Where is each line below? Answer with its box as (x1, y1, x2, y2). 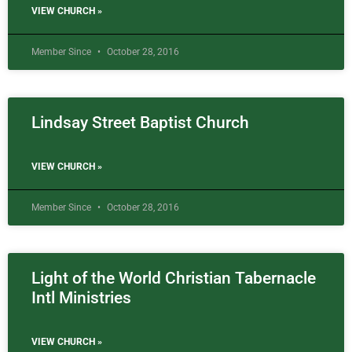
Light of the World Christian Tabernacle (31, 269, 316, 288)
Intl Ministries (31, 288, 131, 308)
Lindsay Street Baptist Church (31, 113, 249, 133)
